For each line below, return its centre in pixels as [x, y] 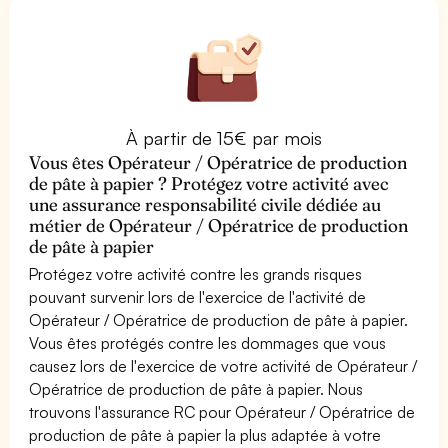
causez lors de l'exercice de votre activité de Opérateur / [223, 365]
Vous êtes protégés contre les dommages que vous [208, 342]
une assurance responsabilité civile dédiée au [205, 204]
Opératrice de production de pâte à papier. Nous [196, 388]
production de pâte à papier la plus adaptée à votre [205, 434]
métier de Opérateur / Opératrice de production [219, 225]
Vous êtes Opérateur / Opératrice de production [218, 162]
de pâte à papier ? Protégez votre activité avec [209, 183]
